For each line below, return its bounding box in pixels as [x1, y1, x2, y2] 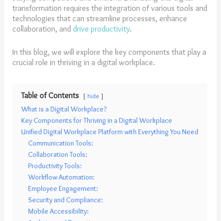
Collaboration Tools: [28, 150, 88, 159]
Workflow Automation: [28, 173, 95, 182]
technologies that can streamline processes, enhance [12, 13, 187, 24]
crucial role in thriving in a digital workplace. [12, 57, 157, 68]
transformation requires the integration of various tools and [12, 3, 208, 13]
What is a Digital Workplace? [21, 105, 107, 114]
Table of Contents [21, 90, 79, 101]
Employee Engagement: [28, 184, 99, 193]
